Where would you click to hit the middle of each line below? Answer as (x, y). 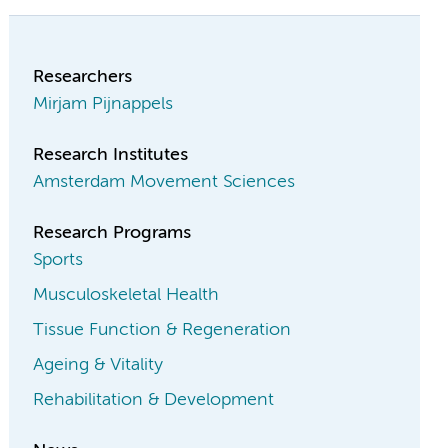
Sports (58, 260)
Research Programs (112, 233)
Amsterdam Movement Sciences (164, 182)
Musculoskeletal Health (126, 295)
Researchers (83, 77)
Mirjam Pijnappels (103, 104)
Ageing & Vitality (98, 365)
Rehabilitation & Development (154, 400)
